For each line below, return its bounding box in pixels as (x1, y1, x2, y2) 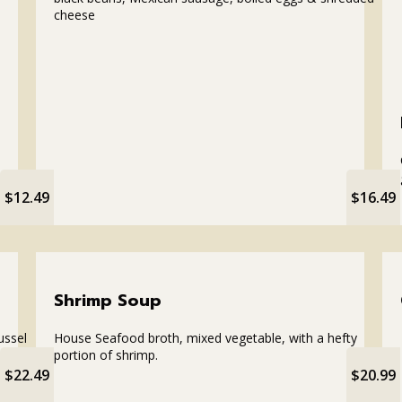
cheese (53, 5, 95, 23)
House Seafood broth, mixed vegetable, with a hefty (53, 328, 357, 346)
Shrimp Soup (53, 287, 162, 313)
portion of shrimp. (53, 345, 158, 363)
